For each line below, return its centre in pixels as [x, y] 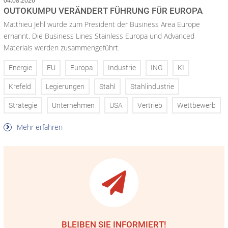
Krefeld [20, 87]
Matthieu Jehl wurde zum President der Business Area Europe [102, 24]
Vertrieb [150, 105]
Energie [20, 68]
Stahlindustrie [152, 87]
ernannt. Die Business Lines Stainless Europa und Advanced [99, 36]
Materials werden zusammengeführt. [62, 47]
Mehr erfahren [39, 127]
